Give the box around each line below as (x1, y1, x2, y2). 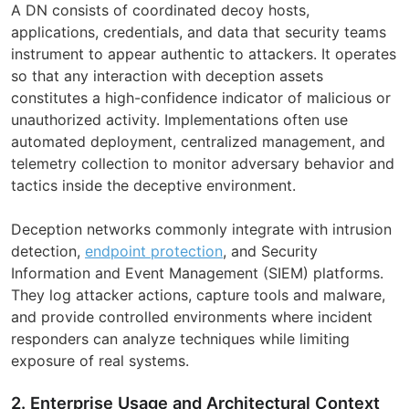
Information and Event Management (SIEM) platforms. (11, 263, 383, 282)
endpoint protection (85, 241, 223, 260)
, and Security (223, 241, 318, 260)
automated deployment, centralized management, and (11, 131, 385, 151)
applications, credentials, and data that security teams (11, 22, 386, 41)
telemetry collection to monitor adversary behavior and (11, 153, 394, 173)
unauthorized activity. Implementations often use (11, 110, 348, 129)
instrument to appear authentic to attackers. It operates (11, 44, 396, 63)
